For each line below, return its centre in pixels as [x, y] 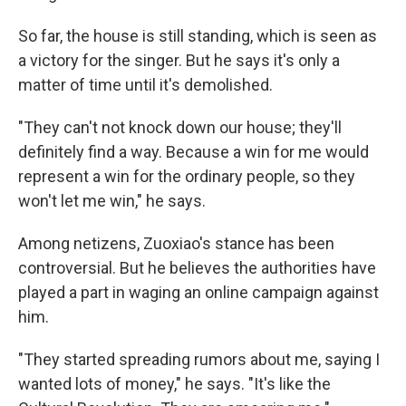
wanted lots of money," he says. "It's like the [174, 384]
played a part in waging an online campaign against [198, 293]
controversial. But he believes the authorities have [197, 268]
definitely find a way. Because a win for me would [193, 152]
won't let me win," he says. [112, 201]
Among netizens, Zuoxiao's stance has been [176, 244]
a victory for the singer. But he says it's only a [179, 61]
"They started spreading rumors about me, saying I [199, 360]
